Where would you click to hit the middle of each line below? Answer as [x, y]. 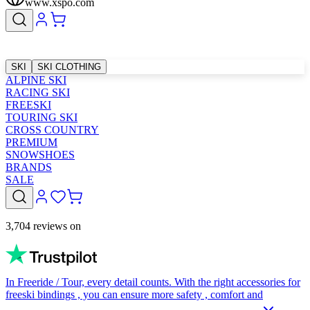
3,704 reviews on [43, 226]
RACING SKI [38, 92]
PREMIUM [31, 142]
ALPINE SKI [36, 80]
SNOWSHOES [40, 155]
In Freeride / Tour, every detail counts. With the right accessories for [153, 282]
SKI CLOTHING [69, 67]
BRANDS [29, 167]
